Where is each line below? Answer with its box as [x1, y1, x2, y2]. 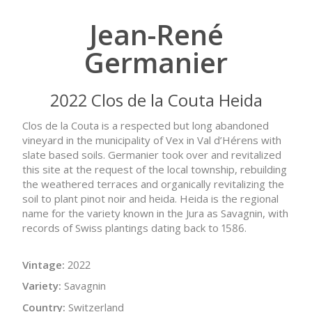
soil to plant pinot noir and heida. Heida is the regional [22, 191, 279, 205]
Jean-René [88, 15, 224, 54]
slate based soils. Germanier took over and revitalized [22, 147, 281, 162]
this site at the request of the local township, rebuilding [22, 162, 287, 176]
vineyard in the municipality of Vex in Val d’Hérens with [22, 132, 281, 147]
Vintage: [22, 257, 65, 272]
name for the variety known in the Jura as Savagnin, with [22, 205, 288, 220]
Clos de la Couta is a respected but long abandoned [22, 118, 269, 132]
